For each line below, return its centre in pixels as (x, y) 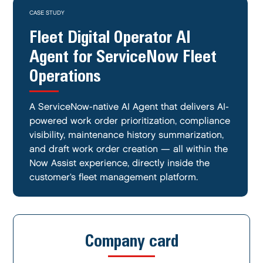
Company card (131, 240)
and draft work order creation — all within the (129, 149)
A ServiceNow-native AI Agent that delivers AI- (129, 107)
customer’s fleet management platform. (114, 178)
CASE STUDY (47, 13)
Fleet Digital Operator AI (110, 36)
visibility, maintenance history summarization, (127, 135)
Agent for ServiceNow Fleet (123, 56)
